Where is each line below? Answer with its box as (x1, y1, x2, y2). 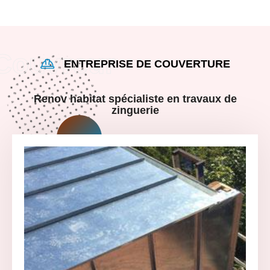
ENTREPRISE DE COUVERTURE (64, 57, 230, 70)
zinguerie (111, 104, 159, 116)
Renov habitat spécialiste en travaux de (33, 92, 237, 105)
